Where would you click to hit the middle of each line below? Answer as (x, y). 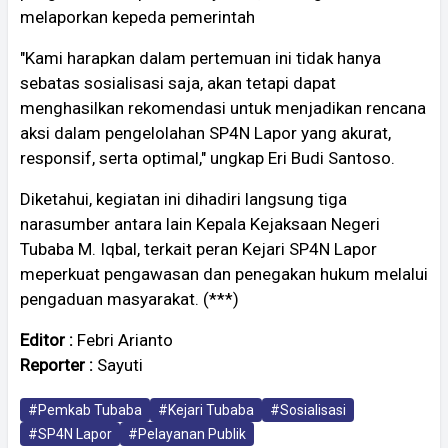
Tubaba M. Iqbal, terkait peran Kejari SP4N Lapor (198, 248)
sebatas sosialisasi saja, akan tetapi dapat (178, 82)
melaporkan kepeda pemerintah (137, 16)
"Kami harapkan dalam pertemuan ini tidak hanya (200, 57)
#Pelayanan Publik (187, 433)
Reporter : (58, 364)
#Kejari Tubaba (206, 409)
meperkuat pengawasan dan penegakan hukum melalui (224, 273)
